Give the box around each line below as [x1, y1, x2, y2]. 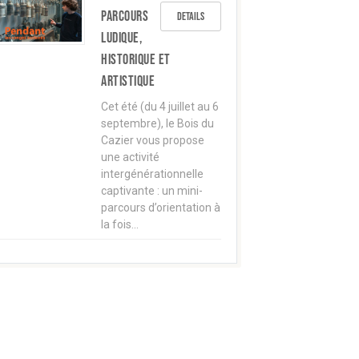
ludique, [101, 30, 142, 46]
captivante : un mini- [101, 184, 203, 197]
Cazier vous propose [101, 134, 204, 147]
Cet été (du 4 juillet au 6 [101, 100, 219, 113]
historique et [101, 51, 171, 68]
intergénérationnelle [101, 167, 204, 180]
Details [177, 10, 204, 23]
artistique [101, 73, 155, 90]
